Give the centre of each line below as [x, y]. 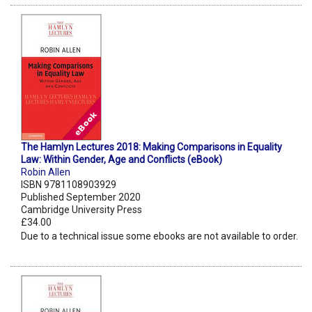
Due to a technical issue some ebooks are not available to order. [159, 236]
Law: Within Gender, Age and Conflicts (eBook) [122, 160]
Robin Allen [46, 172]
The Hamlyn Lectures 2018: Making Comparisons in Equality [151, 147]
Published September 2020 [81, 197]
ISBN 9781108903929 [69, 185]
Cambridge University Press [81, 210]
